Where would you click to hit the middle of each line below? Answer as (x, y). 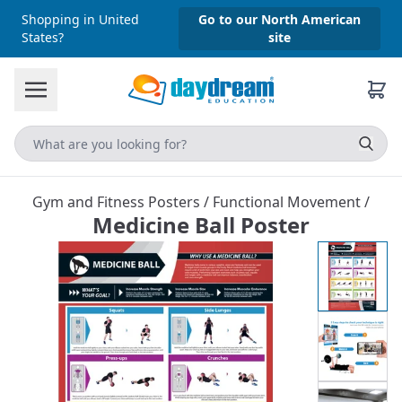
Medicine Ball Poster (201, 225)
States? (43, 37)
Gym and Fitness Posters (118, 202)
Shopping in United (80, 19)
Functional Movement (288, 202)
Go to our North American (280, 19)
